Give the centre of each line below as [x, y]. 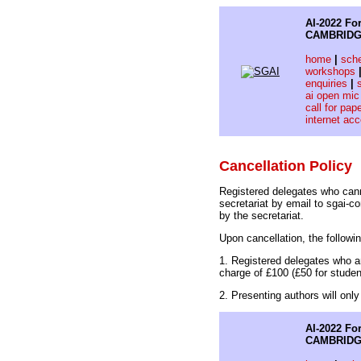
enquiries [326, 83]
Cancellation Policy [286, 166]
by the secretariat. [261, 216]
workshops [330, 71]
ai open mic [332, 95]
